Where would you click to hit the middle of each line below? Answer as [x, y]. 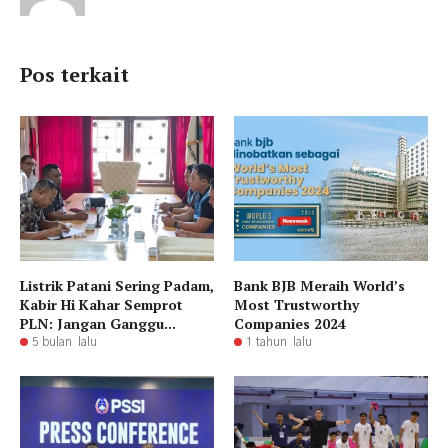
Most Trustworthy [296, 305]
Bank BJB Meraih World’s [319, 286]
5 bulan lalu [64, 342]
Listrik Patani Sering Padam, [117, 286]
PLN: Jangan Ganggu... [98, 324]
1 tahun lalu [279, 342]
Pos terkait [74, 74]
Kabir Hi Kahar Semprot [101, 305]
